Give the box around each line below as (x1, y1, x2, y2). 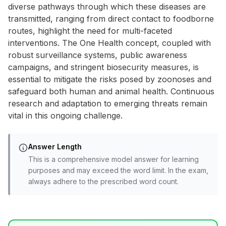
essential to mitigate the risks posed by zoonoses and (8, 74, 211, 84)
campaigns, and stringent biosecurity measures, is (8, 62, 199, 72)
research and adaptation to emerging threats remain (8, 98, 207, 108)
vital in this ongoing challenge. (8, 110, 123, 121)
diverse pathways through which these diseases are (8, 2, 206, 12)
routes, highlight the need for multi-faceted (8, 26, 172, 36)
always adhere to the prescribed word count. (28, 177, 179, 186)
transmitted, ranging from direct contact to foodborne (8, 14, 214, 24)
